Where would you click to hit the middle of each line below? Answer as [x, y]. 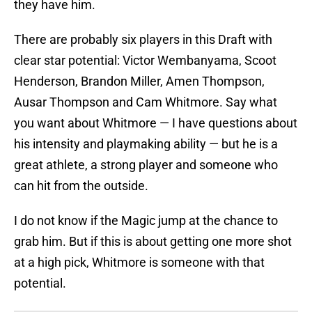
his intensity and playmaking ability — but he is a [146, 144]
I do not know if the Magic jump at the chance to [146, 221]
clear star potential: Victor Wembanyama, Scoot [145, 61]
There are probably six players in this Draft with [143, 40]
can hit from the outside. [81, 186]
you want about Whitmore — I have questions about [156, 123]
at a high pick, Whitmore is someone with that [139, 263]
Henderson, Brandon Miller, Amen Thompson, [139, 81]
